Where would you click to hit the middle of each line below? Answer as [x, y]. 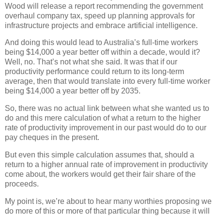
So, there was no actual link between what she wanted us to [107, 108]
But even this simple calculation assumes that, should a [100, 155]
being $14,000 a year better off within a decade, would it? [102, 52]
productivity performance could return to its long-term [94, 72]
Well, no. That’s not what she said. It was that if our [91, 62]
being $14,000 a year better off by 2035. [73, 91]
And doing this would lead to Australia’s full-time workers [101, 43]
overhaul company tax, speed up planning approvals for [100, 15]
